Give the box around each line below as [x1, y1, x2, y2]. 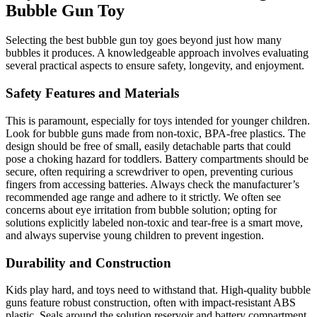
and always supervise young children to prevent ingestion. [6, 229, 264, 241]
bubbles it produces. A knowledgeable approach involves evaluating [6, 47, 309, 59]
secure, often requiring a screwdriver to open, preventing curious [6, 165, 293, 178]
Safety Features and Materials [6, 86, 179, 101]
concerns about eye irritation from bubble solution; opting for [6, 203, 277, 216]
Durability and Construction [6, 255, 171, 270]
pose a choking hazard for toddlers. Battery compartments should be [6, 152, 309, 165]
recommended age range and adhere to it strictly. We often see [6, 190, 281, 203]
